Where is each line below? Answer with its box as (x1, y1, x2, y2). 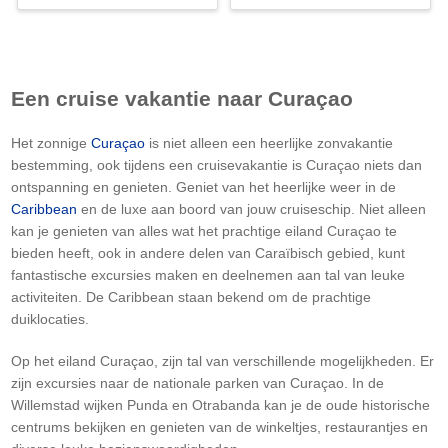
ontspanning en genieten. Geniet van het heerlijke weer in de (11, 178, 396, 195)
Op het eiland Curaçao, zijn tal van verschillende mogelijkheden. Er (11, 352, 434, 369)
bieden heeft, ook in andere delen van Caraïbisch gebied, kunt (11, 244, 405, 261)
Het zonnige (11, 134, 91, 151)
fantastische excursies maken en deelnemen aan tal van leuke (11, 266, 405, 283)
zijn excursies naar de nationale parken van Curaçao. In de (11, 374, 384, 391)
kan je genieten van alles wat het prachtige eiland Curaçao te (11, 222, 397, 239)
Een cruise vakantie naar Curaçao (11, 86, 353, 110)
